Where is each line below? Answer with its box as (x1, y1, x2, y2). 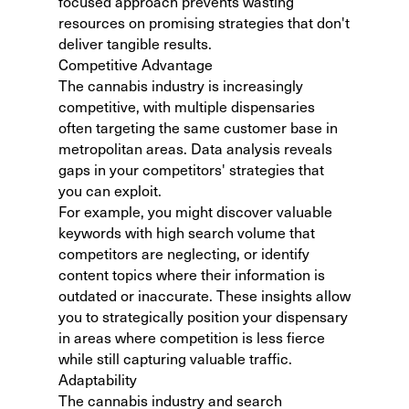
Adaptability (58, 369, 137, 389)
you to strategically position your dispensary (58, 306, 348, 326)
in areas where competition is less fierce (58, 327, 325, 347)
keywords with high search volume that (58, 222, 315, 242)
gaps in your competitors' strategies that (58, 159, 324, 179)
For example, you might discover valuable (58, 201, 332, 221)
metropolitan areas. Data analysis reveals (58, 138, 332, 158)
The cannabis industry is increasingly (58, 75, 303, 95)
